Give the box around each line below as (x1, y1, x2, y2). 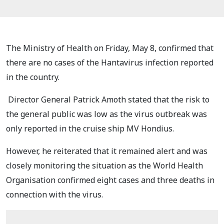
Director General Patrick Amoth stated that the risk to (6, 94, 209, 105)
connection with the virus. (6, 189, 103, 200)
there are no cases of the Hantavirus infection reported (6, 57, 213, 68)
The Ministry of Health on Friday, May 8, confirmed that (6, 42, 213, 54)
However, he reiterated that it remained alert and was (6, 145, 207, 157)
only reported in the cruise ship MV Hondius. (6, 123, 174, 134)
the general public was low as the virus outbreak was (6, 108, 207, 120)
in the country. (6, 71, 59, 83)
